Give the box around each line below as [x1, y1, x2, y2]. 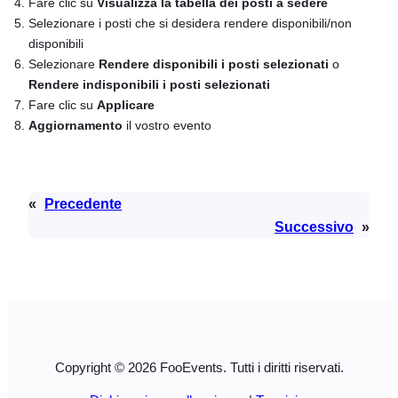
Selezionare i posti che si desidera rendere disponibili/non [28, 16, 352, 31]
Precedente [44, 195, 122, 211]
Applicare [97, 98, 155, 113]
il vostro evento [123, 118, 211, 133]
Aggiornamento [28, 118, 123, 133]
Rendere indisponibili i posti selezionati [28, 77, 270, 92]
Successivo [275, 218, 354, 235]
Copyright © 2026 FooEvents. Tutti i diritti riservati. [54, 360, 344, 375]
